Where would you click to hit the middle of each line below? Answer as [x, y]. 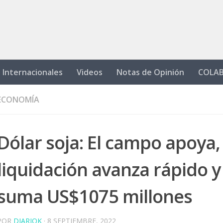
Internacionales [33, 72]
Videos [90, 72]
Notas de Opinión [150, 72]
